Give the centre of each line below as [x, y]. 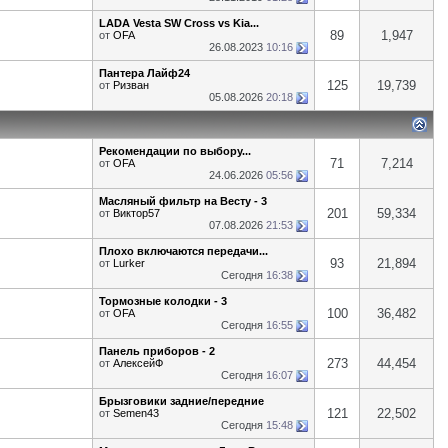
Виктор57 [136, 213]
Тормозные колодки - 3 [163, 301]
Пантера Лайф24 [144, 73]
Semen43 [136, 413]
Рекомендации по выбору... [175, 151]
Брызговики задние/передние [181, 401]
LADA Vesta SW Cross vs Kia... [179, 23]
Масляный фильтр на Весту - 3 [183, 201]
